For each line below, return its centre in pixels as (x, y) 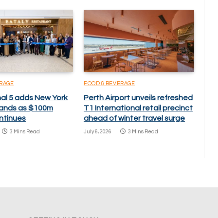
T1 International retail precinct (138, 108)
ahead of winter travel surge (134, 118)
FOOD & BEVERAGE (109, 83)
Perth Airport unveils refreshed (138, 98)
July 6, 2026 (98, 131)
